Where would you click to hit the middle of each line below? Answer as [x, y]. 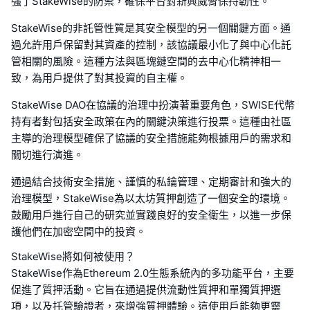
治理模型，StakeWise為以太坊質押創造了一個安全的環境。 [151, 198]
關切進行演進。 [47, 154]
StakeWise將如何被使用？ [73, 256]
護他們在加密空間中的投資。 [79, 231]
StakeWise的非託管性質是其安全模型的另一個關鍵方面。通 [151, 28]
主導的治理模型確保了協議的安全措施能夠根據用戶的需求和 [151, 138]
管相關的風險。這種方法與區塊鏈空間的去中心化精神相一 [146, 61]
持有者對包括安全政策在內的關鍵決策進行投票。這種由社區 [151, 121]
